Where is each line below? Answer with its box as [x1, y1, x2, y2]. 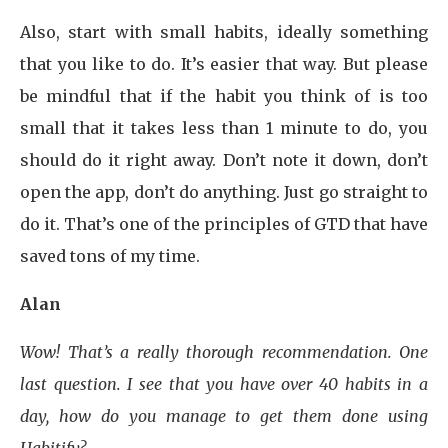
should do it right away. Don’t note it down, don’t [20, 150, 428, 170]
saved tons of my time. [20, 246, 200, 266]
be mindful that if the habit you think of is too [20, 86, 428, 106]
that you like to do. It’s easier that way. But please [20, 54, 428, 74]
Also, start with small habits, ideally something [20, 22, 428, 42]
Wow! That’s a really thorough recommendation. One [20, 342, 428, 362]
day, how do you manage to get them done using [20, 406, 428, 426]
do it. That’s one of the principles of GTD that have [20, 214, 428, 234]
